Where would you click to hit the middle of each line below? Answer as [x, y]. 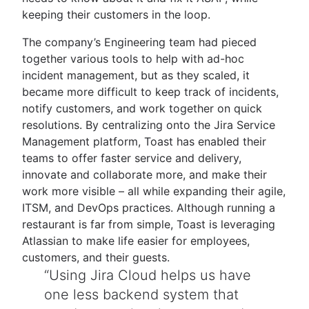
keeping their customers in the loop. [118, 14]
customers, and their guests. [96, 257]
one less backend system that [141, 294]
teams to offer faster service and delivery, [132, 158]
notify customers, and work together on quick [142, 108]
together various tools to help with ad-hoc [133, 58]
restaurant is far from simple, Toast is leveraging [149, 224]
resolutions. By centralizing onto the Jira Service [149, 124]
